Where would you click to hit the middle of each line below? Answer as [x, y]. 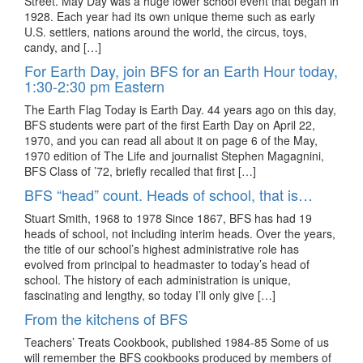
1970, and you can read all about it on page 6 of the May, [171, 140]
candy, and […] [63, 47]
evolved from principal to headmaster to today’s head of [167, 264]
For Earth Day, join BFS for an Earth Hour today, [181, 70]
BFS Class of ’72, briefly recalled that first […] [140, 171]
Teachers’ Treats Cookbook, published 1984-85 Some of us [177, 342]
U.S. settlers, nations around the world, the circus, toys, [166, 31]
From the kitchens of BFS [106, 318]
